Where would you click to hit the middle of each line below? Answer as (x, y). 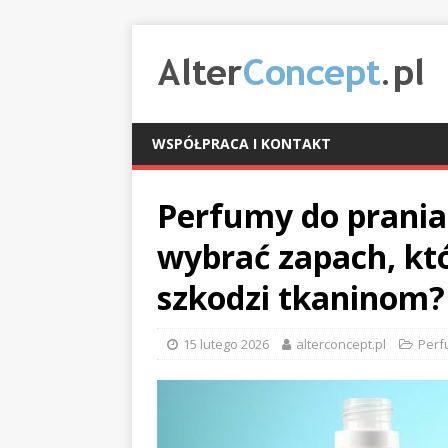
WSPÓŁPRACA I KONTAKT (241, 143)
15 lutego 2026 (226, 344)
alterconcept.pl (341, 344)
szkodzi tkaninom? (301, 297)
